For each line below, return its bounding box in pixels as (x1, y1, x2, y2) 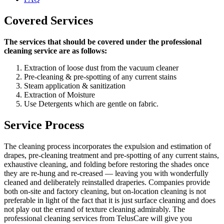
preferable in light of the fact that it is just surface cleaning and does (4, 195, 215, 204)
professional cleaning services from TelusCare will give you (4, 213, 192, 222)
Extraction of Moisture (24, 90, 95, 99)
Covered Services (4, 13, 93, 27)
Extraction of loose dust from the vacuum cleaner (24, 63, 178, 72)
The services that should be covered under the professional (4, 37, 201, 46)
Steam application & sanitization (24, 81, 125, 90)
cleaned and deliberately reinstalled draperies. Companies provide (4, 177, 210, 186)
